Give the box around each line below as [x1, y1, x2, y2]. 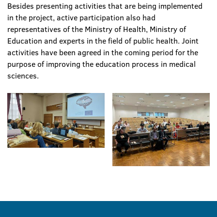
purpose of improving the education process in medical [7, 59, 196, 69]
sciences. [7, 70, 39, 81]
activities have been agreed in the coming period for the [7, 47, 198, 58]
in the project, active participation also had [7, 12, 155, 23]
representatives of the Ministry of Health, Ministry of [7, 24, 186, 34]
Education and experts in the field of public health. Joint [7, 35, 199, 46]
